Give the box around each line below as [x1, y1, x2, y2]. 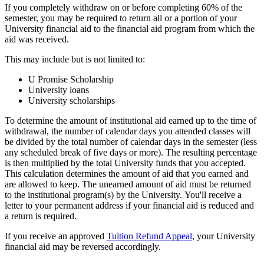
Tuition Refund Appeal [107, 230, 192, 241]
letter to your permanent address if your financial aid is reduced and [5, 200, 254, 210]
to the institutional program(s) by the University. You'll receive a [5, 189, 242, 200]
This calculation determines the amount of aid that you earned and [5, 168, 249, 179]
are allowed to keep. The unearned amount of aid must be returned [5, 179, 251, 189]
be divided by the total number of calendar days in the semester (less [5, 136, 257, 147]
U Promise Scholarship [28, 74, 114, 84]
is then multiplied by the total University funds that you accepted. [5, 157, 246, 168]
